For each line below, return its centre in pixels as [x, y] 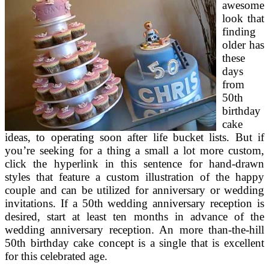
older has [243, 45]
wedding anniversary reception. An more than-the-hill [134, 230]
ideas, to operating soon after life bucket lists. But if [134, 138]
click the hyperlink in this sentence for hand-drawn [134, 164]
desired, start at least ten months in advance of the [134, 217]
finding [239, 32]
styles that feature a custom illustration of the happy [134, 177]
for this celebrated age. [56, 256]
